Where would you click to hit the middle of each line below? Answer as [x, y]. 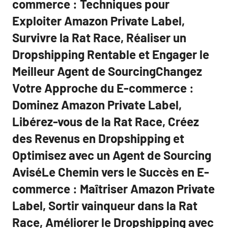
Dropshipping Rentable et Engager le [111, 54]
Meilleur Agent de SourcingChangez [107, 71]
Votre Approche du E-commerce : [103, 88]
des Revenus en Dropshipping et [98, 138]
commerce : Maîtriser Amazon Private [113, 189]
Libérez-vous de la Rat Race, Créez [106, 121]
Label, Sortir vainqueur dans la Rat [105, 205]
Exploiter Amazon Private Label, [98, 21]
